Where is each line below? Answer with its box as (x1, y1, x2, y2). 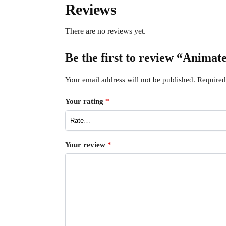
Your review (65, 140, 107, 149)
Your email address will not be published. (65, 75, 195, 84)
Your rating (65, 97, 105, 106)
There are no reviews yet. (65, 26, 146, 35)
